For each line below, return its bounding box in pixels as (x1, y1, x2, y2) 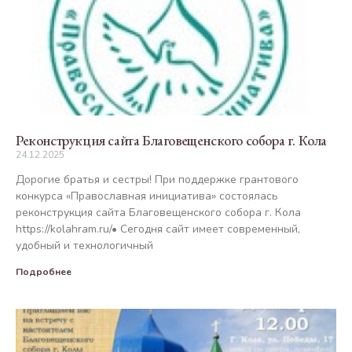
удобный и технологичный (16, 237, 153, 253)
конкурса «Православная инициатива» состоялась (16, 188, 278, 203)
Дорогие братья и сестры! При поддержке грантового (16, 171, 299, 187)
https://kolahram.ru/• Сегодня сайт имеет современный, (16, 221, 300, 236)
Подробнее (16, 265, 71, 278)
